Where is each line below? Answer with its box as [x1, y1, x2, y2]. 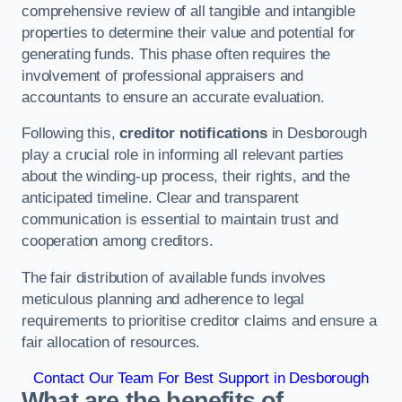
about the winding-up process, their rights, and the [22, 168, 350, 186]
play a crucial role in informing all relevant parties [22, 146, 345, 164]
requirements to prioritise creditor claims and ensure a [22, 311, 377, 329]
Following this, [22, 125, 120, 143]
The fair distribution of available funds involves [22, 268, 326, 286]
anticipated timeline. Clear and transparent [22, 189, 299, 207]
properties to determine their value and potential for [22, 23, 356, 41]
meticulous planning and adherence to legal [22, 290, 305, 308]
